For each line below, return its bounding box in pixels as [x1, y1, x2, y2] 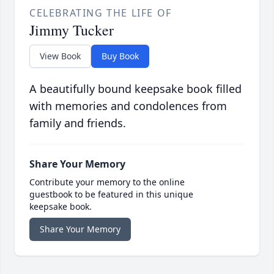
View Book [40, 50, 81, 62]
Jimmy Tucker [29, 20, 114, 40]
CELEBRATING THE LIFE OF [29, 6, 172, 20]
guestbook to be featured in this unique [29, 188, 193, 201]
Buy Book [102, 50, 139, 62]
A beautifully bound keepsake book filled [29, 81, 242, 97]
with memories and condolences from [29, 98, 227, 114]
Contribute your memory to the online [29, 176, 185, 188]
